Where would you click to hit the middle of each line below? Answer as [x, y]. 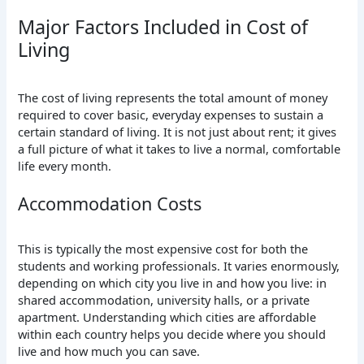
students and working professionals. [121, 265]
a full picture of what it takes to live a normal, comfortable [180, 148]
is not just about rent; [235, 131]
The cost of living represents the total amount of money [173, 97]
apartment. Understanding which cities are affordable [167, 316]
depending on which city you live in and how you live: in [173, 282]
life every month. [65, 165]
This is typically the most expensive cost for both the [163, 248]
